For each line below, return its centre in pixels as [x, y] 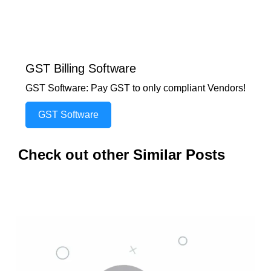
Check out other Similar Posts [122, 155]
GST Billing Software [81, 68]
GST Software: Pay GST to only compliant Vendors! [135, 88]
